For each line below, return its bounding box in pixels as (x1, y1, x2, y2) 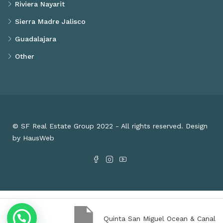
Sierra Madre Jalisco (15, 17, 86, 26)
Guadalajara (15, 35, 56, 43)
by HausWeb (12, 134, 54, 142)
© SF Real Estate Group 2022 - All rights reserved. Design (12, 122, 208, 130)
